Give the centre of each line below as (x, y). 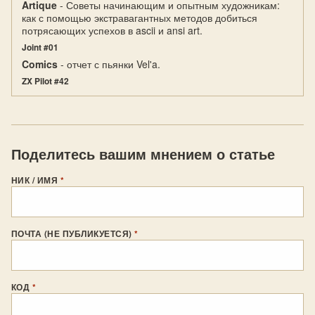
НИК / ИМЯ (36, 180)
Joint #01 (40, 47)
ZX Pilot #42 (45, 81)
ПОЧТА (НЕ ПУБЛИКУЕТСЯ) (73, 233)
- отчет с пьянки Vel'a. (109, 64)
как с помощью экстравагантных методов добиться (140, 18)
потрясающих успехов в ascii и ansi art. (112, 30)
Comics (40, 64)
